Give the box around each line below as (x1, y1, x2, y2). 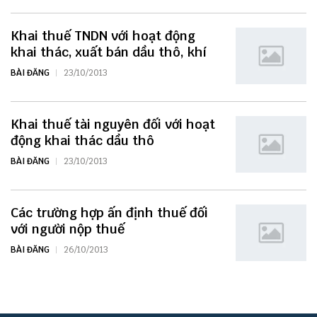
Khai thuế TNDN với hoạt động (11, 27, 195, 44)
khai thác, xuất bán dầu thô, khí (11, 43, 207, 60)
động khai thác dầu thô (11, 132, 154, 149)
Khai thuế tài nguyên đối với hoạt (11, 115, 215, 132)
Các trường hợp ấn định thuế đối (11, 204, 208, 221)
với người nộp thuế (11, 220, 125, 237)
